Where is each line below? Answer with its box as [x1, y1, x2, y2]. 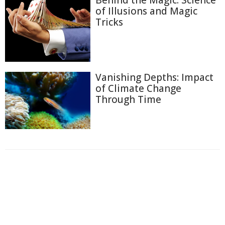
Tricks [95, 15, 123, 29]
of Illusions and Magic [95, 4, 197, 18]
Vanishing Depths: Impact [95, 71, 213, 84]
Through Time [95, 93, 161, 106]
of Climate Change [95, 82, 181, 95]
